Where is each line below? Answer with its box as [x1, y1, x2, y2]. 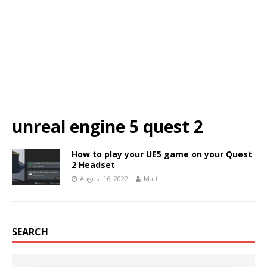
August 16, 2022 [80, 174, 128, 183]
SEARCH [12, 225, 48, 238]
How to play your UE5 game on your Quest [72, 148, 252, 160]
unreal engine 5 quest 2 [12, 115, 203, 138]
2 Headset [72, 159, 115, 170]
